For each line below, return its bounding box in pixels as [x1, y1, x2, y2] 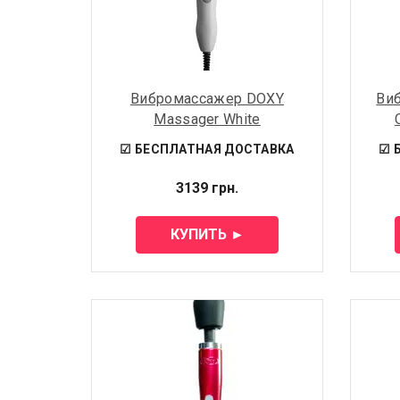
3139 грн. [176, 179, 238, 196]
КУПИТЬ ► [170, 225, 245, 243]
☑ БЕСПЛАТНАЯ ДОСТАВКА [120, 141, 295, 156]
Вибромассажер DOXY [130, 89, 284, 107]
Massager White [154, 110, 261, 128]
